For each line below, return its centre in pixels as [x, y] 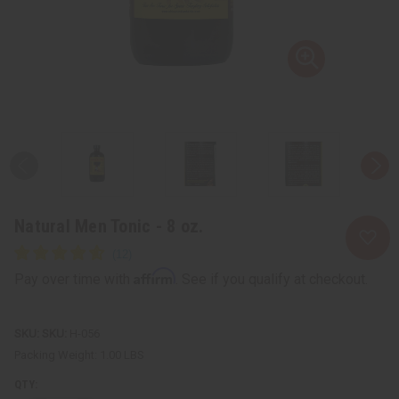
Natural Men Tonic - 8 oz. [109, 226]
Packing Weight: [56, 354]
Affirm [155, 276]
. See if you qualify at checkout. [272, 279]
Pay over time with [74, 279]
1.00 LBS [122, 354]
